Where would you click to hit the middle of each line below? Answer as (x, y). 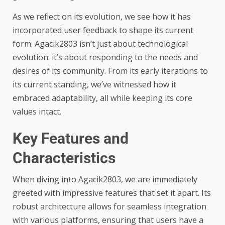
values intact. (37, 112)
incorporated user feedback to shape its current (103, 30)
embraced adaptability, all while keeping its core (102, 98)
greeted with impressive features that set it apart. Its (112, 193)
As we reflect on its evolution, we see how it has (102, 17)
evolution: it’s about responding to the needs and (105, 58)
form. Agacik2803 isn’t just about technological (100, 44)
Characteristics (64, 158)
